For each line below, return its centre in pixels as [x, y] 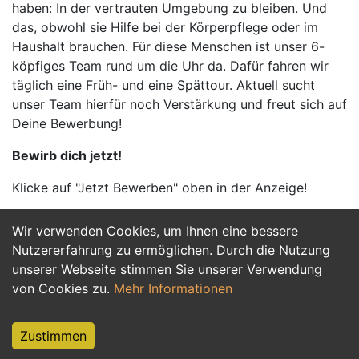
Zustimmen [53, 336]
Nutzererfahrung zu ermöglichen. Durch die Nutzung [171, 250]
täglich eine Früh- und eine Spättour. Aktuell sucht [163, 85]
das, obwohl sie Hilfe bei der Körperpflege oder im [165, 27]
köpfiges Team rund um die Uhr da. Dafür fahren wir [170, 66]
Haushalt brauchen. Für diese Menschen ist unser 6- [168, 46]
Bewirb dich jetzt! [67, 155]
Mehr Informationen [173, 288]
